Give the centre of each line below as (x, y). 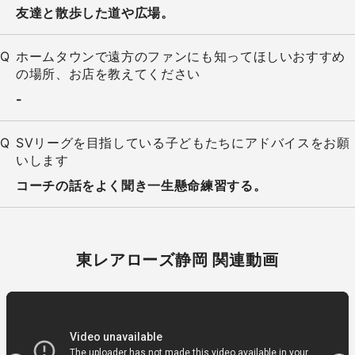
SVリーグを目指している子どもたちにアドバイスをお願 (183, 143)
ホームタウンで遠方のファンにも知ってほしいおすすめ (181, 57)
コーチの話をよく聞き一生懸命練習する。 (141, 186)
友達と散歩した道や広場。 (95, 13)
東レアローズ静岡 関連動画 (177, 260)
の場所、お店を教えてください (108, 74)
